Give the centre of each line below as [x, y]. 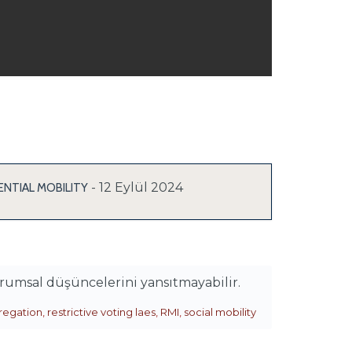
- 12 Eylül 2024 [137, 187]
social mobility [220, 312]
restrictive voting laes [101, 312]
